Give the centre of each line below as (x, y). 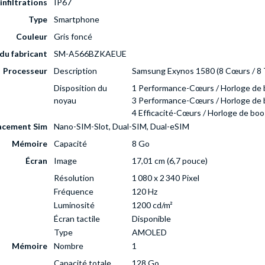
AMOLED (149, 232)
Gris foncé (73, 37)
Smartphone (77, 20)
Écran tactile (77, 219)
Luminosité (74, 205)
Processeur (25, 71)
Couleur (32, 37)
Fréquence (74, 192)
